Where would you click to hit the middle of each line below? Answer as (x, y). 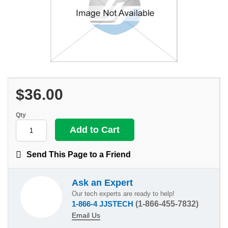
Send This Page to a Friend (79, 154)
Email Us (86, 215)
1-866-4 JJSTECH (104, 204)
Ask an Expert (102, 182)
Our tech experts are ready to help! (123, 193)
